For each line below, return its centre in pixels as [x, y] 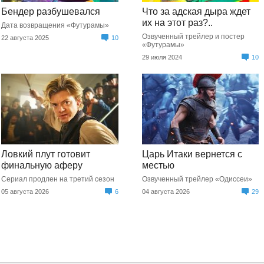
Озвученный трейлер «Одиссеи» [197, 179]
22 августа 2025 [25, 38]
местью [158, 165]
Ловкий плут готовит [46, 154]
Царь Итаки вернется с [192, 154]
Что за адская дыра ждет [196, 11]
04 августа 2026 [166, 192]
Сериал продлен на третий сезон [58, 179]
